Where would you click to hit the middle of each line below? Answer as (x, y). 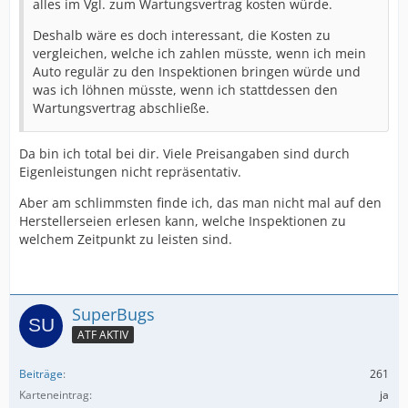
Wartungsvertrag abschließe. (121, 107)
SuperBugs (113, 314)
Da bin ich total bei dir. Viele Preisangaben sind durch (184, 153)
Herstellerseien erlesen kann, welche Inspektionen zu (183, 220)
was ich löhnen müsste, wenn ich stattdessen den (185, 89)
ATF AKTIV (103, 335)
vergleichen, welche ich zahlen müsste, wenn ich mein (199, 53)
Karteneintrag (54, 394)
